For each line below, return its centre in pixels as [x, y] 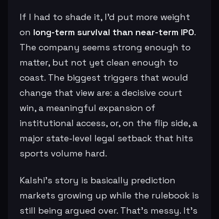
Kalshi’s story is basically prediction [98, 180]
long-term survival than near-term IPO [114, 32]
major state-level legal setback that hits [106, 138]
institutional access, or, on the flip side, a [109, 123]
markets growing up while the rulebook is [109, 195]
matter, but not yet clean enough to [99, 62]
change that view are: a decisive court [101, 92]
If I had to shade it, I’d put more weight [105, 17]
